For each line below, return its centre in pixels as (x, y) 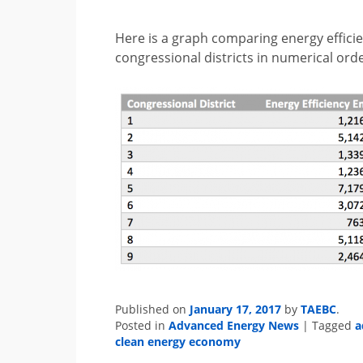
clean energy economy (178, 342)
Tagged (334, 326)
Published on (153, 310)
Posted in (142, 326)
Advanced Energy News (234, 326)
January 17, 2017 (236, 310)
